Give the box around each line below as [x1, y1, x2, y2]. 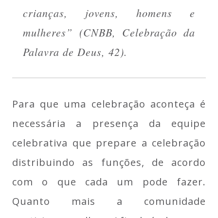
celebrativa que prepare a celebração [12, 136, 206, 149]
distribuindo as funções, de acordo [12, 156, 206, 169]
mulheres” [23, 25, 73, 39]
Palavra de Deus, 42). [23, 44, 127, 59]
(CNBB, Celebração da [73, 25, 195, 39]
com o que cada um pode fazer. [12, 175, 206, 188]
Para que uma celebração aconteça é [12, 97, 206, 110]
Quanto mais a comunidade [12, 195, 206, 208]
